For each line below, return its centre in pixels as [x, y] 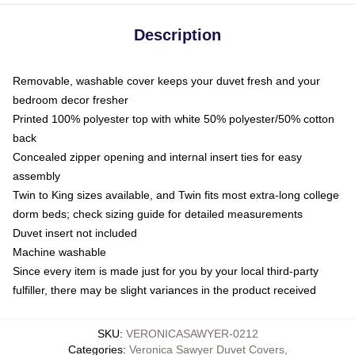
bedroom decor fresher [71, 99]
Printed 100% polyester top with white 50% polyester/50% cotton [174, 118]
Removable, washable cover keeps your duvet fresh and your [166, 80]
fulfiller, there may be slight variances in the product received [164, 290]
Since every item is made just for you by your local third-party [166, 271]
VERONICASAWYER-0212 [192, 333]
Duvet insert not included [75, 233]
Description [177, 34]
